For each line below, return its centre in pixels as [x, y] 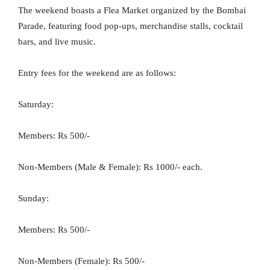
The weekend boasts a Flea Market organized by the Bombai [132, 11]
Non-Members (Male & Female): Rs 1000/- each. [110, 167]
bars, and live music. [57, 42]
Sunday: [33, 199]
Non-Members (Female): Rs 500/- [81, 261]
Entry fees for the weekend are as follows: [97, 73]
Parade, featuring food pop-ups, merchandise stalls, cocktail [130, 26]
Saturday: [36, 105]
